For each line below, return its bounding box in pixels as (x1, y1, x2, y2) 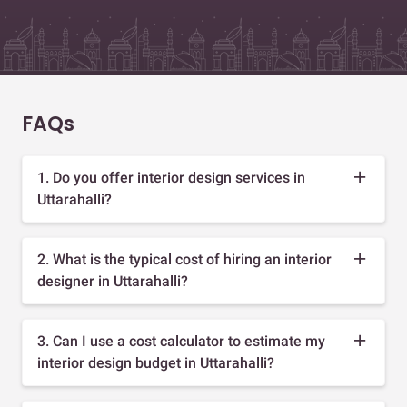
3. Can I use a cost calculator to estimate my (37, 332, 325, 350)
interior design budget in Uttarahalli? (37, 353, 274, 372)
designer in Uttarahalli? (37, 272, 188, 290)
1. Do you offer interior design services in (37, 168, 305, 186)
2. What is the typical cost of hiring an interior (37, 250, 332, 268)
